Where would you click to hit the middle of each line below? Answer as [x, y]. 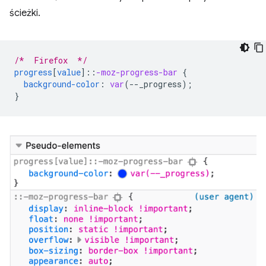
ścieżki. [25, 13]
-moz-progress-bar [137, 72]
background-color [62, 84]
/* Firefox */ [51, 61]
